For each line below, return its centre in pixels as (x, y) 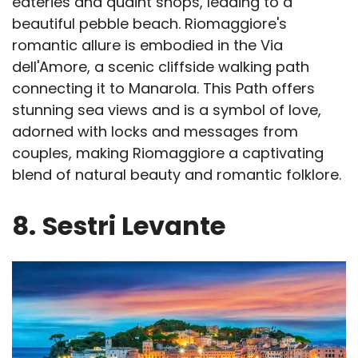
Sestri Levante (134, 225)
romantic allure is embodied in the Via (147, 45)
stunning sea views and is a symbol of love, (167, 109)
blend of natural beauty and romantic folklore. (177, 174)
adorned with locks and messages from (155, 131)
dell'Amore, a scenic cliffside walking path (161, 66)
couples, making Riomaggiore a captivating (168, 153)
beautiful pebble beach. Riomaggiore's (149, 23)
